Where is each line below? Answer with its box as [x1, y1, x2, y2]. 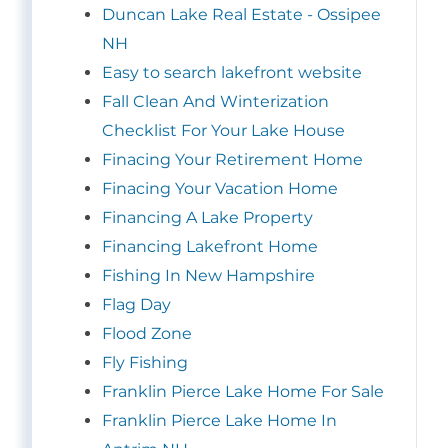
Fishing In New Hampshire [102, 266, 315, 286]
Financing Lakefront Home [102, 237, 318, 257]
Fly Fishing [102, 353, 188, 373]
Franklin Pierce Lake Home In [102, 411, 337, 431]
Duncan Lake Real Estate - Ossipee [102, 5, 381, 25]
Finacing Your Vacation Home [102, 179, 338, 199]
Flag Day [102, 295, 171, 315]
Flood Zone [102, 324, 192, 344]
